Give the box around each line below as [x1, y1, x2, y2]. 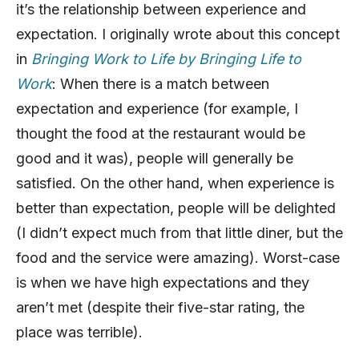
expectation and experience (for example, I [16, 99, 298, 117]
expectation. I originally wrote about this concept [16, 25, 340, 42]
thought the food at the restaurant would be [16, 124, 305, 142]
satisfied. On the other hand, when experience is [16, 174, 334, 192]
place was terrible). [16, 323, 143, 341]
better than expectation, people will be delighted [16, 199, 336, 216]
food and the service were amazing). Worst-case [16, 248, 340, 266]
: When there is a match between [52, 75, 269, 92]
